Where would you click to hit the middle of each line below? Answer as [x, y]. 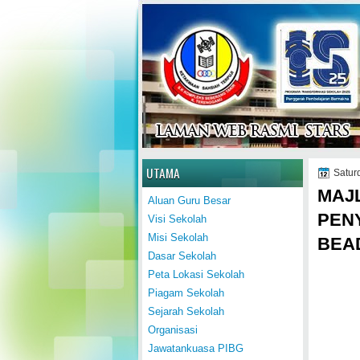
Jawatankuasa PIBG [196, 348]
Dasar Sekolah [182, 256]
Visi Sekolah [177, 219]
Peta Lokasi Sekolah [196, 274]
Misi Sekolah [178, 237]
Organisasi [173, 330]
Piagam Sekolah [186, 293]
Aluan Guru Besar [189, 200]
